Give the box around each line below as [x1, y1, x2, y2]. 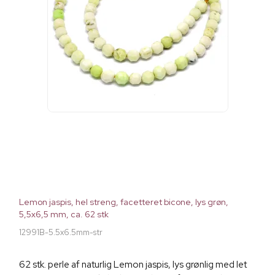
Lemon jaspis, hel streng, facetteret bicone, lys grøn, [19, 196, 228, 207]
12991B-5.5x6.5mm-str [19, 227, 103, 238]
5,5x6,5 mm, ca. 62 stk [19, 208, 109, 220]
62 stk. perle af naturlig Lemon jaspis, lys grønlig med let [19, 258, 247, 271]
